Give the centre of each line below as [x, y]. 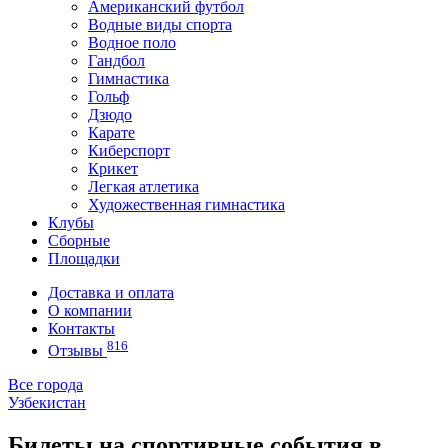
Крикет [113, 168]
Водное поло [132, 42]
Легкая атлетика [143, 186]
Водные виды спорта [160, 24]
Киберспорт [129, 150]
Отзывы [77, 351]
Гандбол [116, 60]
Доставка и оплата [111, 292]
